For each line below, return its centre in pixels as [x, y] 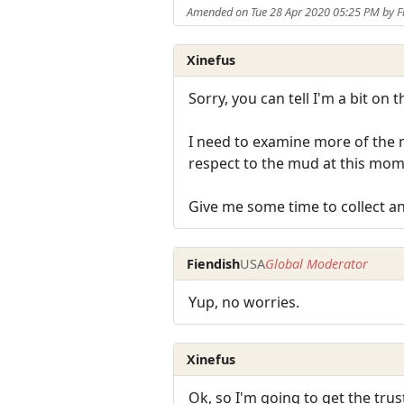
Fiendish [214, 263]
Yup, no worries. [244, 303]
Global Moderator [317, 263]
